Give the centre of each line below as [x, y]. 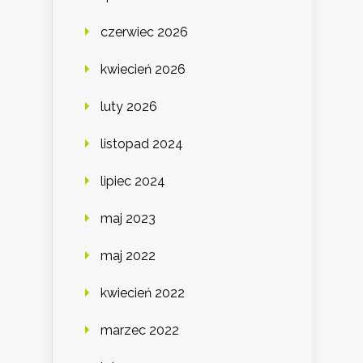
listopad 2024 [142, 143]
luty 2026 [129, 106]
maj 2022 [128, 255]
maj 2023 [128, 218]
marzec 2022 [140, 330]
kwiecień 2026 [143, 69]
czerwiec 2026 [144, 32]
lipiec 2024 [133, 181]
